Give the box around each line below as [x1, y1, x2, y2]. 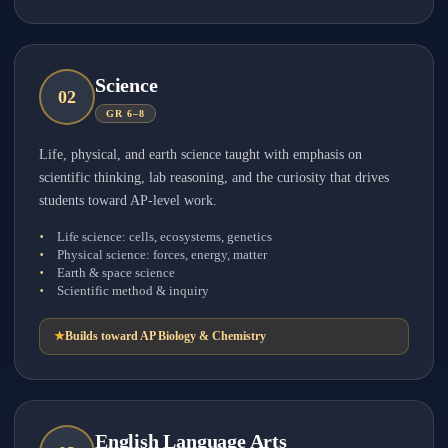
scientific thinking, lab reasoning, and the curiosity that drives [39, 170, 389, 185]
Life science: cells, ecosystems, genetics [57, 229, 272, 244]
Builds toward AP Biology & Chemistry [65, 329, 266, 343]
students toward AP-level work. [39, 193, 217, 208]
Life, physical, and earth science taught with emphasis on [39, 147, 362, 162]
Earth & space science [57, 265, 175, 280]
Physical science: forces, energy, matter [57, 247, 267, 262]
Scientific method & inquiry [57, 283, 209, 298]
